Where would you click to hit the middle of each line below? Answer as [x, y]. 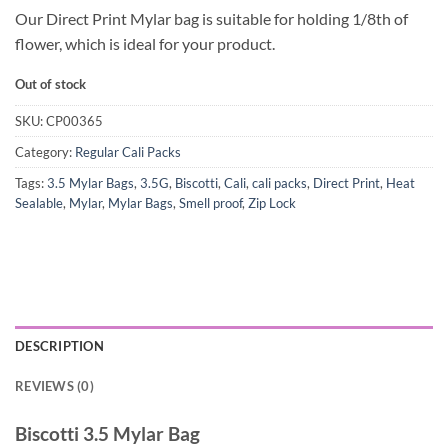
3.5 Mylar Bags [90, 183]
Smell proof [210, 203]
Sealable [39, 203]
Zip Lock [272, 203]
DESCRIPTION [59, 345]
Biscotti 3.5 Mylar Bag [107, 433]
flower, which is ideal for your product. [145, 43]
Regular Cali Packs [128, 152]
